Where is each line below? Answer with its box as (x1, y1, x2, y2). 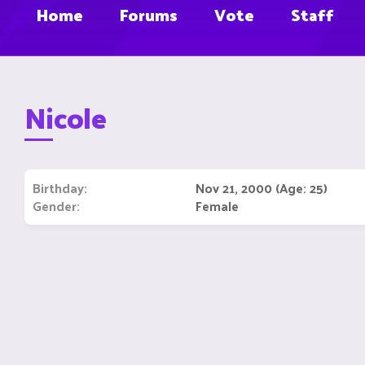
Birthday (33, 176, 84, 200)
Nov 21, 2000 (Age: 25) (196, 176, 328, 200)
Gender (33, 194, 77, 218)
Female (196, 194, 239, 218)
